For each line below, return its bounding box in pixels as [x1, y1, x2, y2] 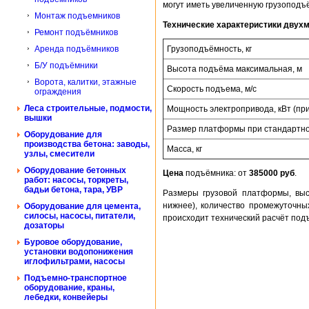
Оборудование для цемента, [24, 201, 141, 211]
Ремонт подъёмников [34, 28, 118, 37]
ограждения [34, 87, 81, 97]
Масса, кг [167, 143, 202, 154]
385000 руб [249, 168, 295, 178]
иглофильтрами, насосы [24, 257, 125, 266]
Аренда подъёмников [34, 44, 119, 54]
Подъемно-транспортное [24, 273, 127, 283]
